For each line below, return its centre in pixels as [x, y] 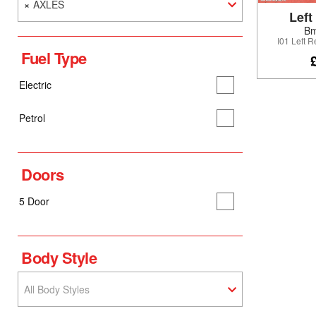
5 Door [34, 201]
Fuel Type [54, 57]
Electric [35, 84]
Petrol [32, 117]
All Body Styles [57, 289]
